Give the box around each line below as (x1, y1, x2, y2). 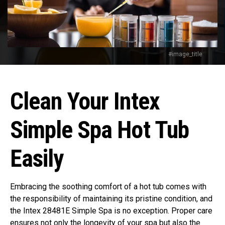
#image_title (168, 50, 202, 58)
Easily (10, 144, 64, 173)
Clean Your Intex (10, 86, 160, 116)
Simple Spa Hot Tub (10, 115, 189, 144)
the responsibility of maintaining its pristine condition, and (10, 193, 212, 203)
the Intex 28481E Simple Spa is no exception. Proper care (10, 205, 212, 215)
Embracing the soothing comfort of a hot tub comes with (10, 181, 206, 191)
